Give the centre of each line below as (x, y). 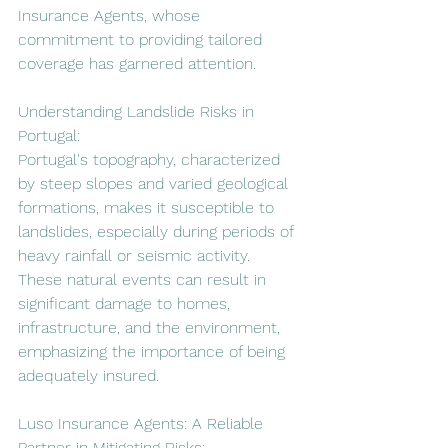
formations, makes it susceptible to (148, 207)
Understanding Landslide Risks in (138, 111)
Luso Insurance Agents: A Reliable (143, 423)
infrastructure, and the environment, (151, 327)
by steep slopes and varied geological (155, 183)
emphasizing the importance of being (154, 351)
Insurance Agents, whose (111, 15)
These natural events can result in (144, 279)
